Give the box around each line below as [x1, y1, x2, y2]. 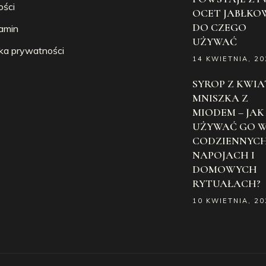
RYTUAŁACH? [192, 177, 261, 190]
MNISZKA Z [192, 91, 248, 104]
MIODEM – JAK [192, 106, 264, 119]
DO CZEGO [192, 21, 246, 34]
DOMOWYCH [192, 163, 257, 176]
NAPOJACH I [192, 148, 255, 161]
